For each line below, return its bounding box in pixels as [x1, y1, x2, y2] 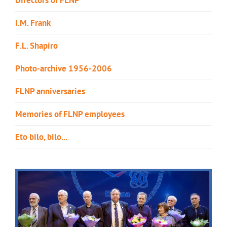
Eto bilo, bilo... [15, 131, 67, 142]
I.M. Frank [15, 17, 51, 28]
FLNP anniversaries [15, 85, 85, 97]
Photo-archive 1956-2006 [15, 62, 112, 74]
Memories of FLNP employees [15, 108, 125, 120]
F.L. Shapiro [15, 40, 58, 51]
